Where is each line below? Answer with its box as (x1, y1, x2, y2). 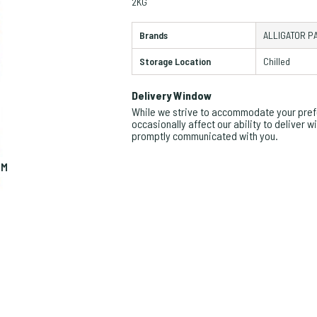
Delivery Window (131, 88, 212, 102)
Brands (139, 29, 168, 41)
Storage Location (139, 55, 211, 67)
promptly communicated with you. (131, 129, 278, 142)
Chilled (263, 55, 290, 67)
